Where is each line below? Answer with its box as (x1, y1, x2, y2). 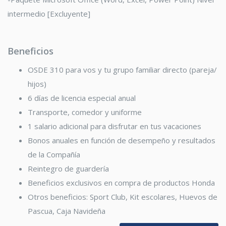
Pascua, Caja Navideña (28, 206, 105, 216)
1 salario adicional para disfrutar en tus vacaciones (28, 121, 201, 132)
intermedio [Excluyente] (8, 9, 90, 19)
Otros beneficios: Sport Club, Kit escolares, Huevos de (28, 192, 217, 202)
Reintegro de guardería (28, 163, 109, 174)
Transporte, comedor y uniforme (28, 107, 142, 118)
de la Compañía (28, 149, 80, 160)
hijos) (28, 79, 46, 89)
